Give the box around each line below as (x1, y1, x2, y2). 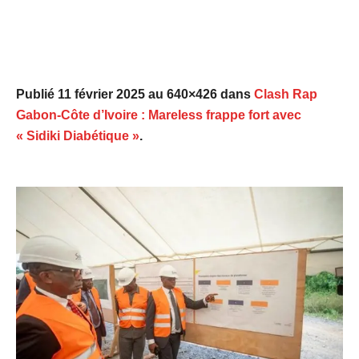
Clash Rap (254, 87, 317, 102)
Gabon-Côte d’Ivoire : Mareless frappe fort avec (16, 108, 301, 123)
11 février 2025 (58, 87, 145, 102)
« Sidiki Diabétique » (16, 129, 139, 143)
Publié (16, 87, 58, 102)
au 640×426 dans (145, 87, 254, 102)
